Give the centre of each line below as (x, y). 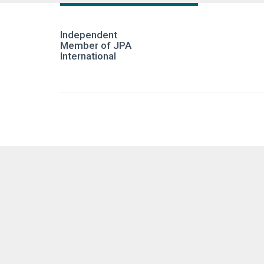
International (88, 56)
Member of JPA (96, 45)
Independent (89, 35)
